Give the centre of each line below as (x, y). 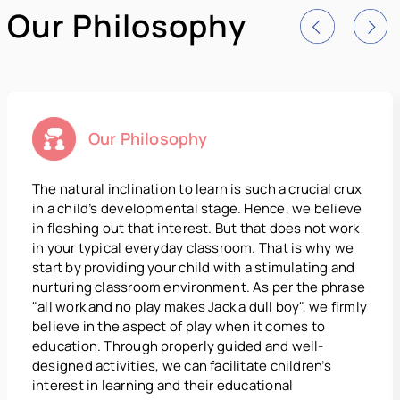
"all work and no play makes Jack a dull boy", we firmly (200, 307)
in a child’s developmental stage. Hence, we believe (197, 209)
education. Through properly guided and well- (178, 346)
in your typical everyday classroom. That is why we (193, 248)
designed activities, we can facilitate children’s (182, 366)
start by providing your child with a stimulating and (194, 268)
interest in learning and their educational (163, 386)
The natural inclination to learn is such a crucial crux (197, 189)
